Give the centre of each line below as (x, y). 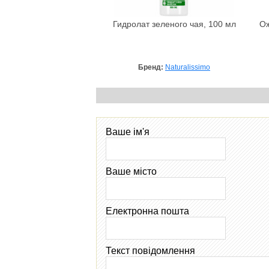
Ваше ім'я (128, 131)
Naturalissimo (188, 67)
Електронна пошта (147, 211)
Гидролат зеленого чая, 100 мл (174, 24)
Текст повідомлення (150, 250)
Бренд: (152, 67)
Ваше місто (131, 171)
